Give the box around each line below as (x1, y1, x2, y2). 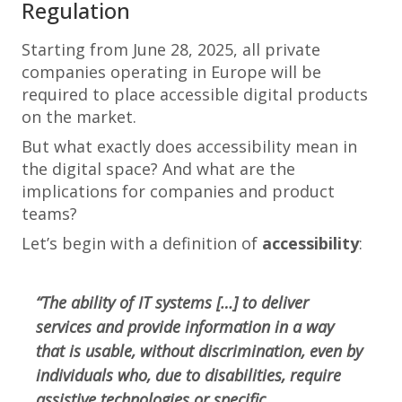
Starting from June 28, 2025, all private (22, 39, 320, 60)
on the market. (22, 106, 136, 127)
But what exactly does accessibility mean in (22, 135, 357, 157)
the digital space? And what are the (22, 158, 295, 179)
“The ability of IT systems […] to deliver (36, 292, 309, 313)
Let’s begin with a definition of (22, 232, 262, 254)
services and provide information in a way (36, 316, 334, 337)
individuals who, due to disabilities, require (36, 364, 341, 386)
